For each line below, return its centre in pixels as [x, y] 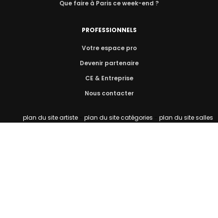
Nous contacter [109, 93]
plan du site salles [186, 118]
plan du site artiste [50, 118]
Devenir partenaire [109, 63]
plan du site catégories [118, 118]
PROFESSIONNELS [109, 30]
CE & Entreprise [109, 78]
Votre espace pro [109, 48]
